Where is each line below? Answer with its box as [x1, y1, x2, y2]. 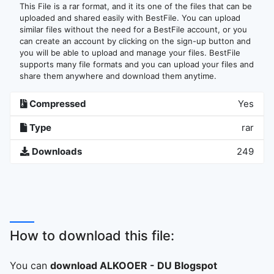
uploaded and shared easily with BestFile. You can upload [20, 13, 240, 23]
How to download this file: [10, 228, 174, 243]
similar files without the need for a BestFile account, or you [20, 24, 247, 34]
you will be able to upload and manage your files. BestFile [20, 48, 240, 57]
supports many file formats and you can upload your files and [20, 59, 254, 69]
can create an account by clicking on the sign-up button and [20, 36, 251, 46]
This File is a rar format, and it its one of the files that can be [20, 1, 252, 11]
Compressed [29, 98, 86, 109]
